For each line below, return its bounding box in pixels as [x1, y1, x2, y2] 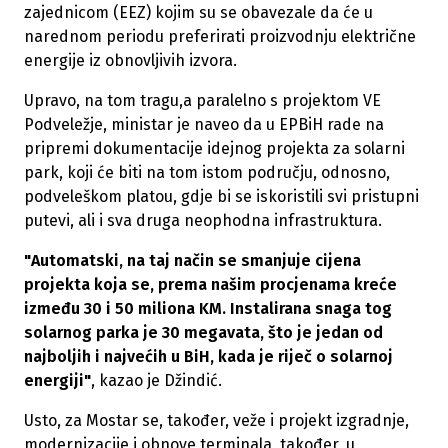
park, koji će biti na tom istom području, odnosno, [24, 163, 390, 183]
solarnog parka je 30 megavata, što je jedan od [24, 323, 383, 343]
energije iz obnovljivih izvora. [24, 51, 237, 71]
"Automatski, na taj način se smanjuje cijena [24, 251, 361, 271]
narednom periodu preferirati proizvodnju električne [24, 27, 416, 47]
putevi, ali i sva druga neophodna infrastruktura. [24, 211, 382, 231]
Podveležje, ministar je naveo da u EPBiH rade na [24, 115, 384, 135]
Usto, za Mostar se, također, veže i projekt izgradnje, [24, 411, 409, 431]
